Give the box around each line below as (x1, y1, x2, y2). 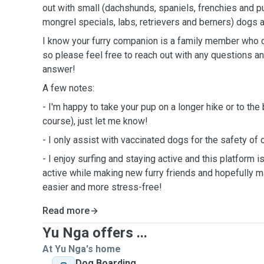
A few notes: (42, 82, 97, 94)
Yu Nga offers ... (42, 225, 147, 241)
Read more (42, 205, 90, 216)
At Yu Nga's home (42, 243, 121, 255)
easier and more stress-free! (42, 181, 162, 193)
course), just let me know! (42, 115, 148, 127)
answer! (42, 64, 75, 75)
